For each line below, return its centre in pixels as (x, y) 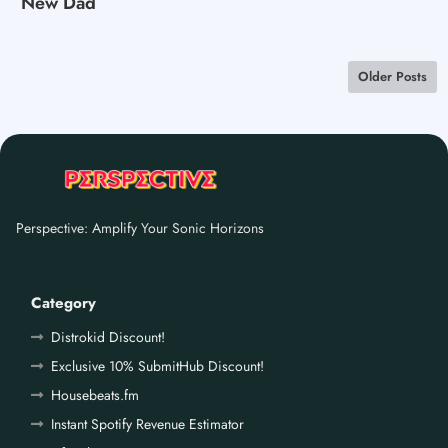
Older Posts (392, 76)
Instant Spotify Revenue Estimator (147, 423)
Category (63, 302)
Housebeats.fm (95, 394)
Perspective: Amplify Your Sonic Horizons (140, 227)
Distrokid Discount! (108, 336)
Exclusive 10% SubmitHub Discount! (157, 365)
